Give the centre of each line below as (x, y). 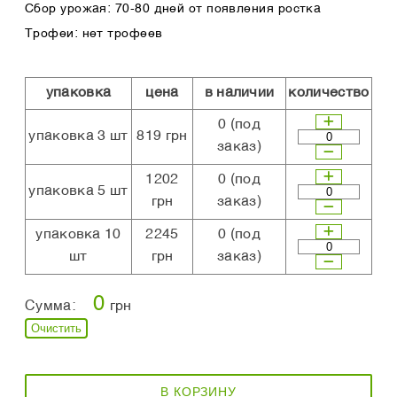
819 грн (162, 137)
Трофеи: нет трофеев (94, 34)
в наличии (239, 93)
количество (329, 93)
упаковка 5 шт (78, 192)
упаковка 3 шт (78, 137)
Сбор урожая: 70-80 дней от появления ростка (173, 9)
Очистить (56, 329)
